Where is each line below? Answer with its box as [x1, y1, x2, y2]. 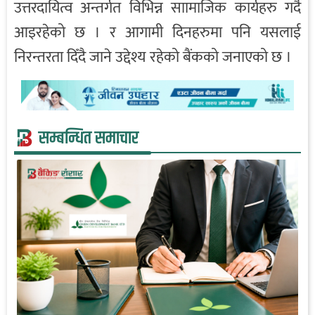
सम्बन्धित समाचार [39, 124, 139, 152]
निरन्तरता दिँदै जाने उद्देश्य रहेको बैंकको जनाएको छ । [14, 44, 292, 71]
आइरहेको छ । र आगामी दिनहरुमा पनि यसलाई [14, 20, 301, 46]
